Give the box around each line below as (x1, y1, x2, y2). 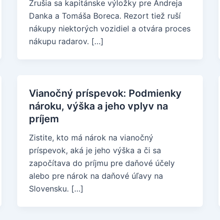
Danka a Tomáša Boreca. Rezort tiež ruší (28, 11, 181, 21)
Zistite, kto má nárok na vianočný (28, 133, 153, 142)
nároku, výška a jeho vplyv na (28, 100, 168, 112)
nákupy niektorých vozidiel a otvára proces (28, 24, 191, 33)
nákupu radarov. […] (28, 36, 104, 46)
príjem (28, 113, 59, 125)
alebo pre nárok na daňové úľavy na (28, 171, 163, 181)
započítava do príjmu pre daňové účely (28, 158, 175, 168)
